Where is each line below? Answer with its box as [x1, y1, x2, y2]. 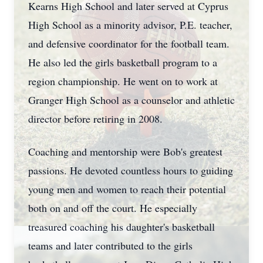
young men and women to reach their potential [28, 182, 226, 196]
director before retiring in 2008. [28, 112, 163, 126]
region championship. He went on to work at [28, 74, 218, 88]
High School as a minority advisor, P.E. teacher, [28, 18, 232, 32]
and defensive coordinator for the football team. [28, 36, 230, 50]
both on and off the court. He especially [28, 201, 197, 215]
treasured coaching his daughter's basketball [28, 220, 215, 234]
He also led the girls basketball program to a [28, 55, 217, 69]
